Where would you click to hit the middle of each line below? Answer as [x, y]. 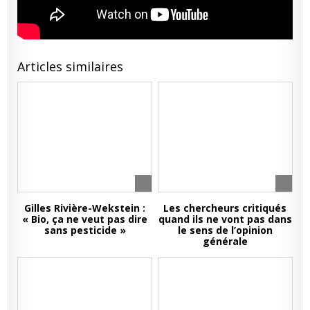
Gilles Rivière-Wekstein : [85, 208]
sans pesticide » [85, 230]
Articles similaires [71, 66]
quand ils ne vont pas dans [225, 219]
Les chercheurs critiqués [225, 208]
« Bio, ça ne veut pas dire [85, 219]
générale [225, 241]
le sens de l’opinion [225, 230]
